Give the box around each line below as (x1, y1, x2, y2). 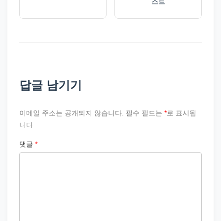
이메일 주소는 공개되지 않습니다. (19, 109, 124, 117)
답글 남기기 (19, 78, 82, 92)
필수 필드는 (126, 109, 164, 117)
